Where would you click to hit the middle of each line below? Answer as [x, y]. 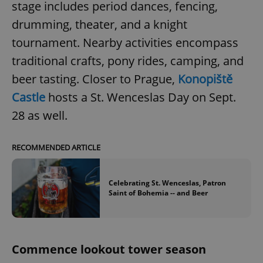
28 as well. [40, 116]
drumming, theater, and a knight [100, 25]
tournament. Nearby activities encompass [125, 43]
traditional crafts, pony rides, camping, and [128, 61]
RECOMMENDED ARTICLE [56, 148]
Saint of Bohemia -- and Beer [158, 193]
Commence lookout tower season [109, 249]
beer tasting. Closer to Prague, [95, 79]
